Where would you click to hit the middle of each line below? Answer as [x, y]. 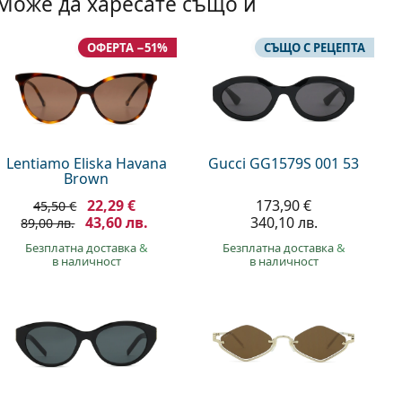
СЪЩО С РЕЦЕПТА [314, 48]
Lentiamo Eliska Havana [86, 163]
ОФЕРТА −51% [128, 48]
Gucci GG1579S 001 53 [284, 163]
